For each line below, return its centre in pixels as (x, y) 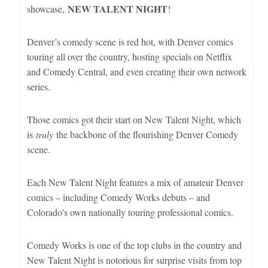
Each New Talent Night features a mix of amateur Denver (135, 182)
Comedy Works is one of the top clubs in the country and (134, 245)
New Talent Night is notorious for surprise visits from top (134, 260)
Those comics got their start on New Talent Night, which (134, 119)
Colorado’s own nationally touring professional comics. (130, 212)
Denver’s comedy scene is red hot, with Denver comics (130, 41)
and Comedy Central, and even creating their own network (137, 71)
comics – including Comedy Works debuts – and (118, 197)
